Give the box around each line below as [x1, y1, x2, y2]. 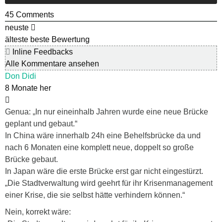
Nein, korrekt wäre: [5, 208, 71, 217]
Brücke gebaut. [5, 155, 58, 164]
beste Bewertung [30, 35, 90, 44]
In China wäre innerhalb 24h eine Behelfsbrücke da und [5, 131, 201, 140]
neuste [5, 23, 29, 32]
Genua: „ [5, 108, 35, 116]
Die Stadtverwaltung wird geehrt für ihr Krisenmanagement [7, 179, 213, 188]
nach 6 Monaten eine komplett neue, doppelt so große [5, 143, 194, 152]
